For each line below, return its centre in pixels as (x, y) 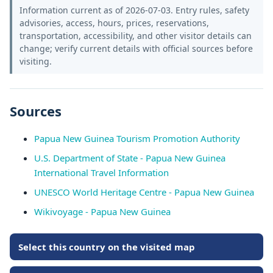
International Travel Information (101, 172)
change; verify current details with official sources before (136, 48)
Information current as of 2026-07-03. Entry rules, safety (134, 10)
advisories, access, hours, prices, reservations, (114, 23)
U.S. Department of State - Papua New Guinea (130, 158)
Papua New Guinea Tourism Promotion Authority (137, 138)
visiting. (36, 61)
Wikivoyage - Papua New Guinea (102, 211)
